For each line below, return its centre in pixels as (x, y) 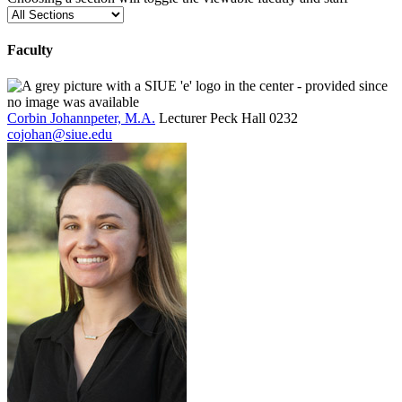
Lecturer (183, 118)
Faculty (30, 50)
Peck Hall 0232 (254, 118)
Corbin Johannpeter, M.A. (81, 118)
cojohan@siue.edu (60, 134)
